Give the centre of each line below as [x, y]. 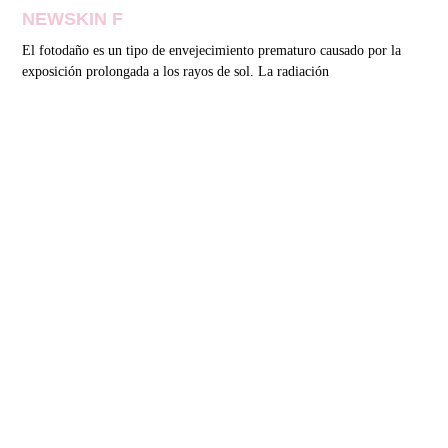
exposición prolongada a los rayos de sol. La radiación [176, 71]
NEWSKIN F [73, 18]
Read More [58, 119]
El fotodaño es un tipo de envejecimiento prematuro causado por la [212, 50]
